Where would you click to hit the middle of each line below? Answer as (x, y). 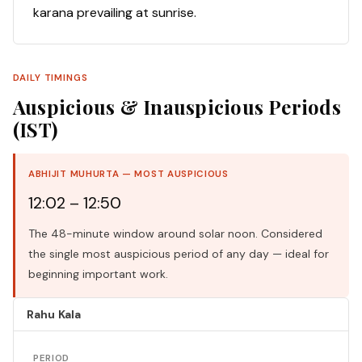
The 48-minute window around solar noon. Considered (175, 234)
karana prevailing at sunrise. (115, 13)
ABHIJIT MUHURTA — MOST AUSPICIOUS (128, 175)
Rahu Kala (54, 315)
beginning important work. (98, 274)
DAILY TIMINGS (51, 78)
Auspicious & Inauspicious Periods (177, 107)
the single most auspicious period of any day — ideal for (179, 254)
